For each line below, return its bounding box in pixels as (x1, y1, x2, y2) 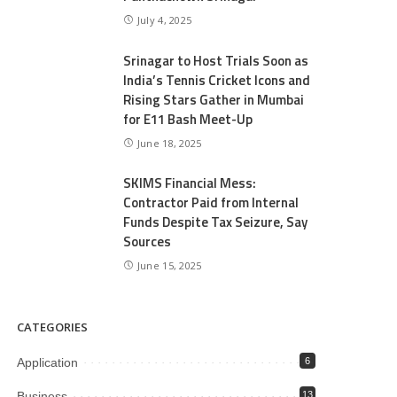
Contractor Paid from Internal (123, 192, 300, 214)
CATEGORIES (17, 319, 89, 335)
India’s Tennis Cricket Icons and (123, 69, 311, 90)
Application (17, 355, 79, 370)
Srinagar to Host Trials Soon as (123, 50, 309, 71)
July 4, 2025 (136, 12, 192, 27)
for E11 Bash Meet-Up (123, 108, 253, 129)
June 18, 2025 (136, 136, 202, 150)
